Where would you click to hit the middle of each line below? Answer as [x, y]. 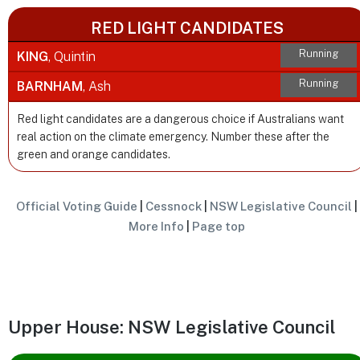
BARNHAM [50, 87]
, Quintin [72, 57]
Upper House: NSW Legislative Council [172, 327]
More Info [157, 227]
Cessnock [174, 207]
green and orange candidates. [94, 155]
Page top [219, 227]
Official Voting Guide [77, 207]
